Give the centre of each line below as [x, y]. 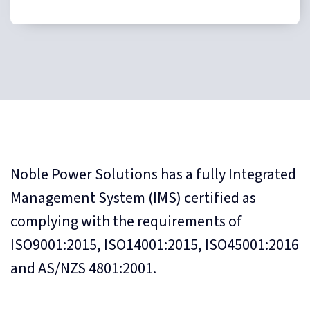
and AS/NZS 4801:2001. [83, 269]
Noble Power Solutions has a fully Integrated [153, 175]
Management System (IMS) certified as [133, 198]
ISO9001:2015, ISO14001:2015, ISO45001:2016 [155, 245]
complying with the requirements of [126, 222]
